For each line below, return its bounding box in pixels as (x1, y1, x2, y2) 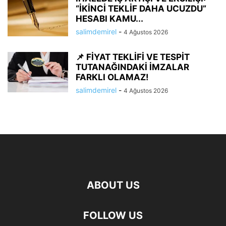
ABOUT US (86, 179, 140, 192)
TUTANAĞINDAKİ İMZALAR (76, 62, 189, 73)
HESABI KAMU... (76, 14, 143, 24)
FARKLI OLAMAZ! (76, 72, 149, 83)
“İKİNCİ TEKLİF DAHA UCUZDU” (76, 4, 206, 14)
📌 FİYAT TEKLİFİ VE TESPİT (76, 52, 190, 63)
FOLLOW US (83, 209, 143, 222)
